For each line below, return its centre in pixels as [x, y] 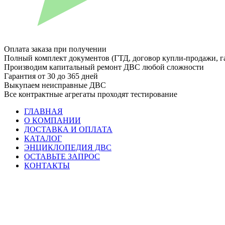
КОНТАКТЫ [47, 165]
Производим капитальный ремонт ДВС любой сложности [104, 67]
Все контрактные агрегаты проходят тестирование [91, 94]
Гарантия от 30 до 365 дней [51, 76]
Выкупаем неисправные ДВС [55, 85]
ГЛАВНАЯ [43, 111]
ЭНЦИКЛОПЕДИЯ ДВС [68, 147]
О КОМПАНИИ [52, 120]
